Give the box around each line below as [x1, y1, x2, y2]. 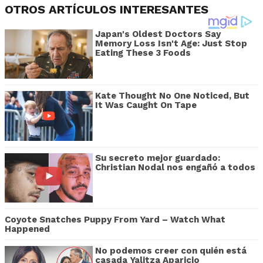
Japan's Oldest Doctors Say [95, 28, 221, 39]
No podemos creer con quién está [95, 245, 247, 257]
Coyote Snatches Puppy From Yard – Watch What [5, 214, 225, 225]
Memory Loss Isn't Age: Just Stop [95, 38, 247, 49]
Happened [5, 224, 50, 235]
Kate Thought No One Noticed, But [95, 90, 249, 102]
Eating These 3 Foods [95, 47, 191, 58]
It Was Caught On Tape [95, 100, 197, 111]
